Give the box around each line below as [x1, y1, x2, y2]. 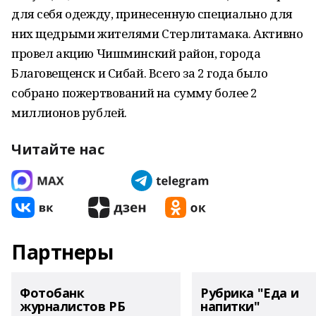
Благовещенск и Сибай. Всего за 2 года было [11, 65, 268, 81]
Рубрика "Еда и [200, 284, 299, 301]
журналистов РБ [20, 298, 126, 315]
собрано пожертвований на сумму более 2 [11, 85, 258, 101]
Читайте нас [11, 140, 104, 159]
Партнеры [11, 238, 114, 265]
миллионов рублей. [11, 104, 127, 121]
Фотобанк [20, 284, 85, 301]
